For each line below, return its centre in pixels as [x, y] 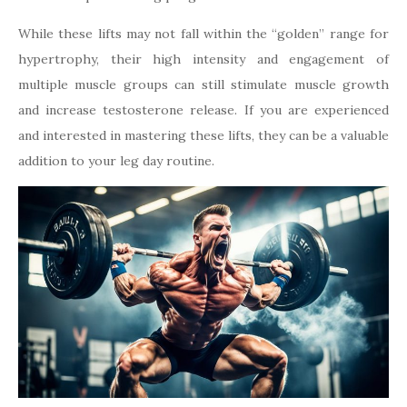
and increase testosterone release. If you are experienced [203, 109]
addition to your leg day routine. [116, 160]
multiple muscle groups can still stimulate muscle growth [203, 84]
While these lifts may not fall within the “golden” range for [203, 33]
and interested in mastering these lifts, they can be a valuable [203, 135]
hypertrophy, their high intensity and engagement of [203, 59]
